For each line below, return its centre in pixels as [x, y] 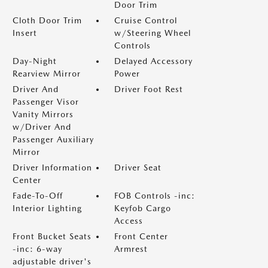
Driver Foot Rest [149, 89]
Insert [25, 33]
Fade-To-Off [38, 196]
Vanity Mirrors [43, 114]
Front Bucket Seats [52, 236]
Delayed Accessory [153, 61]
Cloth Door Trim [47, 20]
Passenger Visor [46, 102]
